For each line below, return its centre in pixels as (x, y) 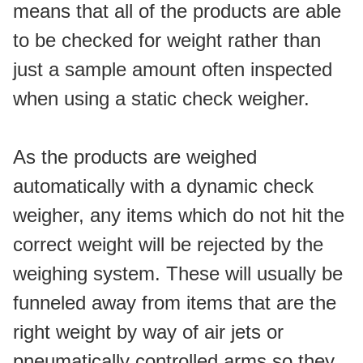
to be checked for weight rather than (167, 40)
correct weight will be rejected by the (168, 244)
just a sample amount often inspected (173, 69)
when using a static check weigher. (161, 98)
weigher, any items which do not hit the (179, 215)
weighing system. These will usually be (178, 273)
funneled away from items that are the (175, 303)
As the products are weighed (135, 157)
